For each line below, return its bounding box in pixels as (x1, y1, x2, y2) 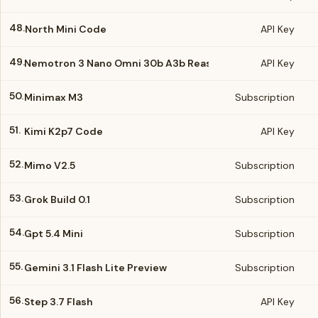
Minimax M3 (24, 91, 83, 104)
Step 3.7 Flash (24, 295, 93, 308)
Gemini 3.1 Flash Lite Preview (24, 261, 167, 274)
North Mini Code (25, 23, 106, 35)
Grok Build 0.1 (24, 193, 90, 206)
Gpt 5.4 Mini (24, 227, 83, 240)
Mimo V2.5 (24, 159, 75, 172)
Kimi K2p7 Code (24, 125, 103, 138)
